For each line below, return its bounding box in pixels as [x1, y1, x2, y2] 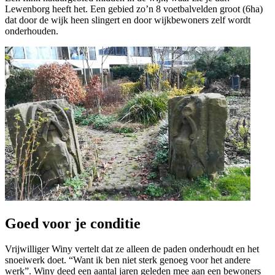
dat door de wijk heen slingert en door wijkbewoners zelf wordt [5, 14, 250, 25]
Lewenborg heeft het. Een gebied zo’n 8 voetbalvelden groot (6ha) [5, 3, 263, 14]
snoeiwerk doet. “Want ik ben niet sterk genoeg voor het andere [5, 255, 250, 266]
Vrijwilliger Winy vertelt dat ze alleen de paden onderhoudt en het [5, 244, 259, 255]
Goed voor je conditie [5, 215, 141, 231]
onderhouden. [5, 25, 58, 36]
